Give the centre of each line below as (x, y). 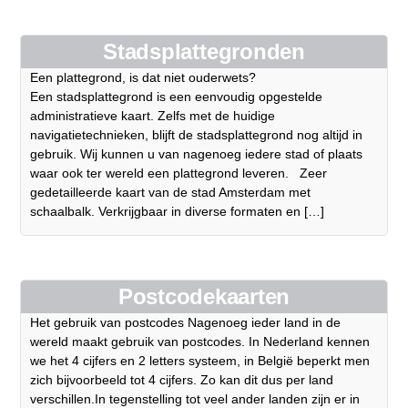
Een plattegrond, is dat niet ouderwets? (143, 78)
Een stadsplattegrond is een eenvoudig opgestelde (177, 97)
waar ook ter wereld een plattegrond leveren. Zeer (179, 173)
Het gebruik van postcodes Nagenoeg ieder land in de (186, 323)
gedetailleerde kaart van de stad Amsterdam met (171, 193)
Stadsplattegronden (204, 52)
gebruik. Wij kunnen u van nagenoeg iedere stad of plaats (197, 154)
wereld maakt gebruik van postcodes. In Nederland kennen (200, 342)
